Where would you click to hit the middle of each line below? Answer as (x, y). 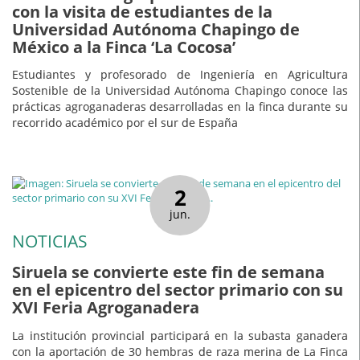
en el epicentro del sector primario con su (178, 289)
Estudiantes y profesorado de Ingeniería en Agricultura (180, 75)
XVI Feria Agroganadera (106, 307)
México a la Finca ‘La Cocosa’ (124, 47)
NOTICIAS (50, 241)
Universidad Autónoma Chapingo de (156, 29)
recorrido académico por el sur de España (125, 123)
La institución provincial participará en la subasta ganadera (180, 335)
